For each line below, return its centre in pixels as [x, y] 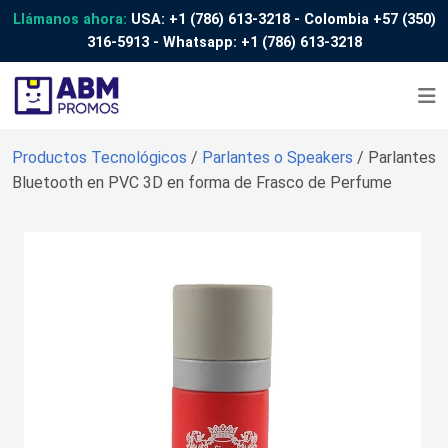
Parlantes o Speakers [279, 157]
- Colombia [331, 19]
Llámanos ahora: [69, 19]
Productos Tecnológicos [101, 157]
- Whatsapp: [194, 42]
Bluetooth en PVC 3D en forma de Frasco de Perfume [202, 182]
